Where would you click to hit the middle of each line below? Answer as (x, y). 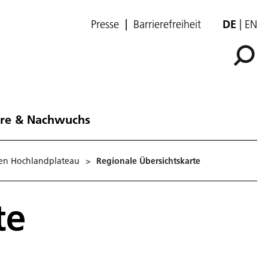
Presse (105, 24)
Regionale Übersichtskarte (148, 161)
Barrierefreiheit (167, 24)
